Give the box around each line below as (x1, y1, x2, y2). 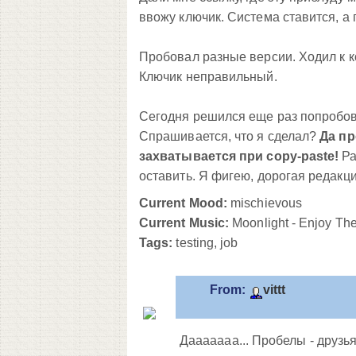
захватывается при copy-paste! (139, 149, 339, 163)
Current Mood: (139, 195, 228, 210)
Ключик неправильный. (139, 69, 277, 83)
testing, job (172, 235, 238, 250)
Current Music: (139, 215, 230, 230)
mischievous (227, 195, 303, 210)
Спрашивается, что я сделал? (139, 129, 320, 143)
